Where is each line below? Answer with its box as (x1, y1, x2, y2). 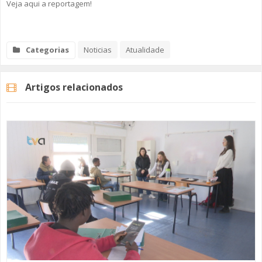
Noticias (84, 44, 112, 56)
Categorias (26, 44, 69, 56)
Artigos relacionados (25, 80, 123, 94)
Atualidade (126, 44, 164, 56)
